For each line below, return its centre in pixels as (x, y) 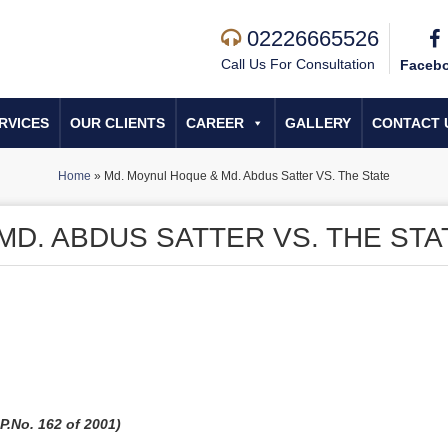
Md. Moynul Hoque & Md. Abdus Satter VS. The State (247, 176)
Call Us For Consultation (298, 64)
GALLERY (318, 123)
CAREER (215, 123)
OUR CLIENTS (117, 123)
